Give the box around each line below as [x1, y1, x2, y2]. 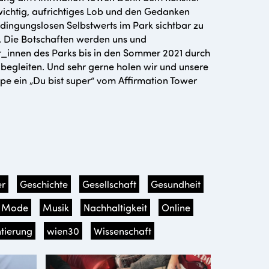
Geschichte [20, 177, 68, 190]
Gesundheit [151, 177, 201, 190]
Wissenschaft [94, 224, 151, 237]
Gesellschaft [82, 177, 136, 190]
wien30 [47, 224, 79, 237]
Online [162, 201, 190, 214]
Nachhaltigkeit [83, 201, 147, 214]
